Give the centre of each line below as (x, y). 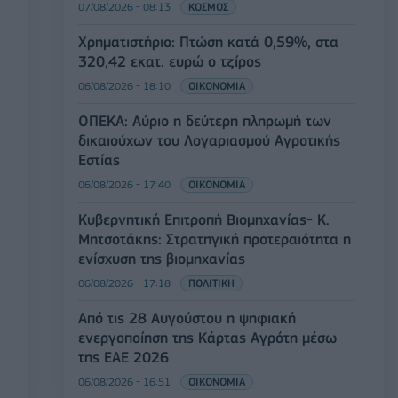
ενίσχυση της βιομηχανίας (162, 259)
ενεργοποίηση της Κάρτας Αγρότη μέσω (207, 338)
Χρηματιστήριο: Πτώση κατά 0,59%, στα (208, 42)
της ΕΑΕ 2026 (123, 358)
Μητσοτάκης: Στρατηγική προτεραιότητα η (215, 239)
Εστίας (99, 160)
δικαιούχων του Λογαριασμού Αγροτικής (209, 141)
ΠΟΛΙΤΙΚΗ (211, 283)
